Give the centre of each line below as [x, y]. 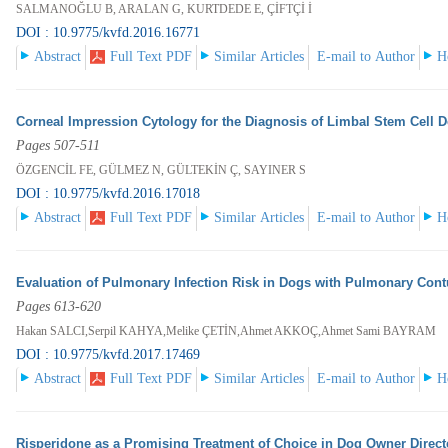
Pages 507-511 [58, 146]
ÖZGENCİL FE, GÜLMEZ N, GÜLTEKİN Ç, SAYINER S [161, 170]
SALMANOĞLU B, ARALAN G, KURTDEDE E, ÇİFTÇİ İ [164, 9]
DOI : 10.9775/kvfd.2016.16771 [108, 33]
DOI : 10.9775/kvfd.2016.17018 [108, 194]
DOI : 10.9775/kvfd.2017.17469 [108, 355]
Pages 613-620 [59, 307]
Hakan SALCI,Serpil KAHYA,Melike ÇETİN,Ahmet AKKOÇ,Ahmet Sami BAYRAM [226, 331]
